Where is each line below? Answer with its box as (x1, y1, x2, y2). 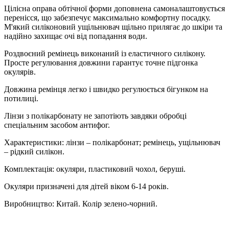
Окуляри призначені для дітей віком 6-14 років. (4, 181, 169, 191)
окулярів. (4, 67, 36, 76)
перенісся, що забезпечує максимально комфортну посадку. (4, 13, 211, 22)
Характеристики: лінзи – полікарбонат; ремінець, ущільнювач (4, 138, 220, 147)
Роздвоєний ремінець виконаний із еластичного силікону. (4, 49, 205, 58)
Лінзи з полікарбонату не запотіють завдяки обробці (4, 111, 187, 120)
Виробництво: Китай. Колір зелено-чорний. (4, 199, 157, 208)
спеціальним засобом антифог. (4, 120, 110, 129)
